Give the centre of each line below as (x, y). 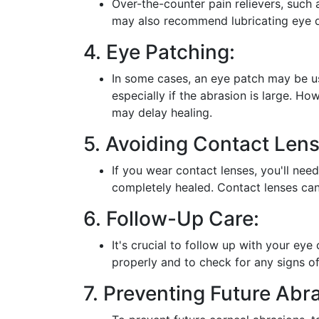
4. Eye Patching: (159, 52)
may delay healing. (162, 112)
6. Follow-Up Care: (171, 218)
